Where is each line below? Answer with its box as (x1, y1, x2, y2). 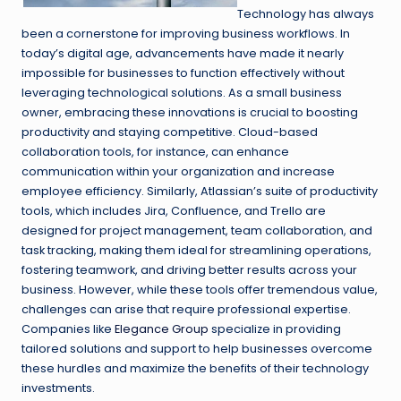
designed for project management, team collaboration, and (21, 222, 372, 238)
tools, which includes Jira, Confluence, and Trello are (21, 202, 326, 218)
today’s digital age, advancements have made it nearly (21, 45, 344, 61)
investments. (21, 380, 95, 396)
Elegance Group (115, 320, 209, 337)
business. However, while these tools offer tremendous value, (21, 281, 378, 297)
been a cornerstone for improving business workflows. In (21, 25, 350, 41)
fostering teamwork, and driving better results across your (21, 261, 357, 277)
